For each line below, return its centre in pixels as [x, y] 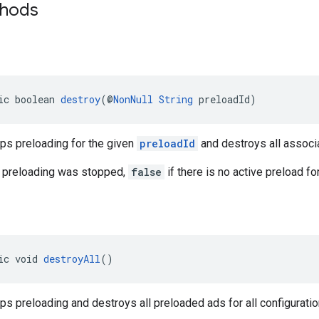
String [176, 99]
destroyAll [72, 258]
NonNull [133, 99]
